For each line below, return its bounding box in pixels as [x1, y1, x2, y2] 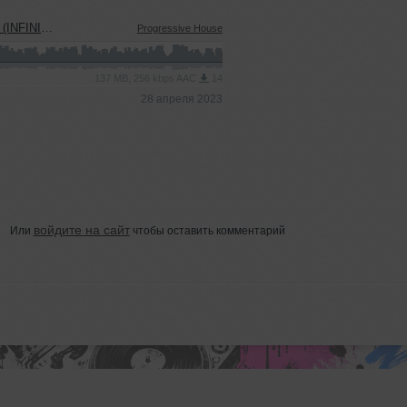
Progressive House [136, 23, 223, 34]
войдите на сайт [33, 223, 130, 238]
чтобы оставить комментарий [129, 224, 285, 238]
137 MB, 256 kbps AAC [94, 73, 199, 84]
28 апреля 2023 [140, 93, 223, 105]
